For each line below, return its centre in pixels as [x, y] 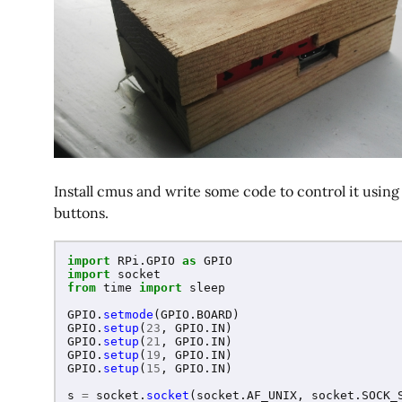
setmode [128, 315]
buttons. [81, 213]
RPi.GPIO [146, 261]
